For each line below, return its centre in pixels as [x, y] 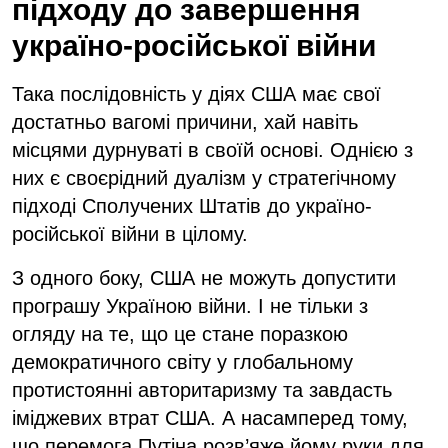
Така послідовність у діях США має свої [196, 93]
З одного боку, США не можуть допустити [204, 277]
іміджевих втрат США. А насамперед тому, [210, 417]
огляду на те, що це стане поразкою [180, 333]
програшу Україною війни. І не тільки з [190, 305]
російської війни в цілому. [130, 233]
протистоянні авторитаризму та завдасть [202, 389]
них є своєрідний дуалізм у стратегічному [204, 177]
